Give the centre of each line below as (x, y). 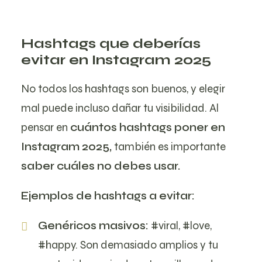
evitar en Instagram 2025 (116, 60)
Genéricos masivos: (93, 225)
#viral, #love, (180, 225)
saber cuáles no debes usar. (101, 166)
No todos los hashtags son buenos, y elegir (123, 89)
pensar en (46, 127)
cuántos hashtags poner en (148, 127)
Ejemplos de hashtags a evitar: (108, 196)
